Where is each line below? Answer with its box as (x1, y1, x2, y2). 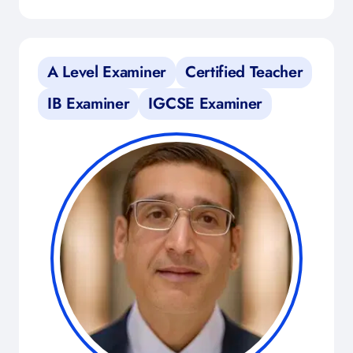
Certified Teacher (184, 61, 303, 84)
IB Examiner (47, 92, 130, 115)
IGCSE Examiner (148, 92, 263, 115)
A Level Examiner (47, 61, 166, 84)
